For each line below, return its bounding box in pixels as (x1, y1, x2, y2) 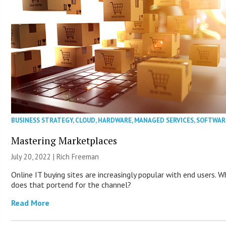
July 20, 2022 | (11, 152, 57, 162)
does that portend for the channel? (11, 180, 132, 190)
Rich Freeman (56, 152, 99, 162)
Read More (11, 198, 50, 208)
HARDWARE (98, 116, 132, 125)
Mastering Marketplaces (11, 134, 118, 147)
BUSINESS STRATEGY (11, 116, 73, 125)
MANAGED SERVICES (134, 116, 194, 125)
